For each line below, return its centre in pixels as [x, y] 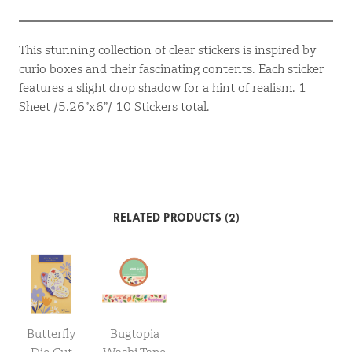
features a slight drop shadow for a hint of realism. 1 [163, 88]
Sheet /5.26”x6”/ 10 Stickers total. [114, 107]
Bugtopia [134, 334]
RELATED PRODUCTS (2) [176, 218]
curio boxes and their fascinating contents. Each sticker [171, 69]
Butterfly [51, 334]
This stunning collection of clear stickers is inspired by [167, 50]
